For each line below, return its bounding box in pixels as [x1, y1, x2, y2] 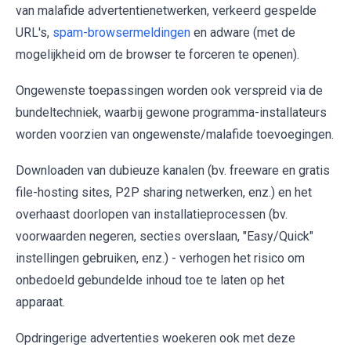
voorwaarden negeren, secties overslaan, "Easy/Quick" [16, 228, 313, 244]
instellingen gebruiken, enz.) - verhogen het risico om [16, 250, 305, 266]
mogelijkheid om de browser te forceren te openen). [16, 46, 299, 62]
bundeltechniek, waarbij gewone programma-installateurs [16, 104, 327, 120]
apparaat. [16, 294, 65, 309]
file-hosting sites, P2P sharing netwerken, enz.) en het [16, 184, 312, 200]
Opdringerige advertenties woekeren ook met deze [16, 330, 295, 346]
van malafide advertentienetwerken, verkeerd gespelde [16, 2, 317, 18]
